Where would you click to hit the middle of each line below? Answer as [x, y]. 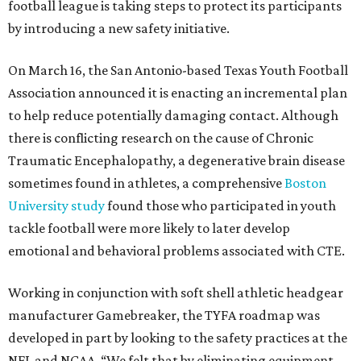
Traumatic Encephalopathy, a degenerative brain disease [176, 160]
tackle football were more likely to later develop [149, 228]
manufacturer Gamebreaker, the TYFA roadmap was [164, 315]
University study [56, 205]
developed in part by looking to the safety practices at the [178, 338]
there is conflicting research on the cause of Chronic [161, 138]
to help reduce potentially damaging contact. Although [173, 115]
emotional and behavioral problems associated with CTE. [176, 251]
